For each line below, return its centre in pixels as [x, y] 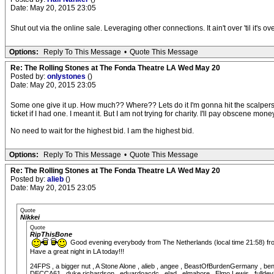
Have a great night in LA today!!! [77, 251]
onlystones [67, 76]
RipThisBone [51, 234]
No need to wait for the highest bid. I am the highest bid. [102, 131]
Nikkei [30, 217]
